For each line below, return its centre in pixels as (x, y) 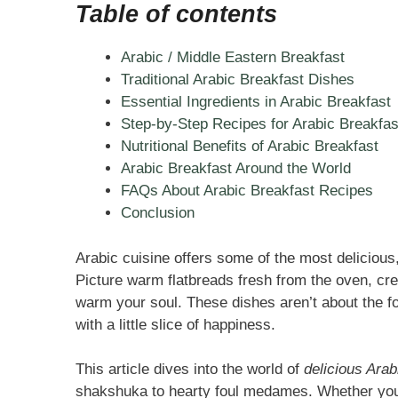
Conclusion (157, 213)
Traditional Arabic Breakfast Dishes (237, 80)
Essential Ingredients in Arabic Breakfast (255, 102)
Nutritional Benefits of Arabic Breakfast (249, 147)
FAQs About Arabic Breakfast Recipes (247, 191)
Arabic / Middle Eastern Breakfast (232, 58)
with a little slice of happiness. (175, 324)
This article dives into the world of (189, 370)
